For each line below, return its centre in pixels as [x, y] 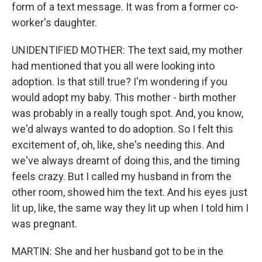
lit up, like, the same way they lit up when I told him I [130, 208]
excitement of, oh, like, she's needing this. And [118, 145]
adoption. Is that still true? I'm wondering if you [120, 82]
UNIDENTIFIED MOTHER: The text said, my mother [127, 50]
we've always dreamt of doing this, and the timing [126, 161]
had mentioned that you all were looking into [113, 66]
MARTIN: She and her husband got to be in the [118, 251]
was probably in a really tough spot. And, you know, [127, 113]
